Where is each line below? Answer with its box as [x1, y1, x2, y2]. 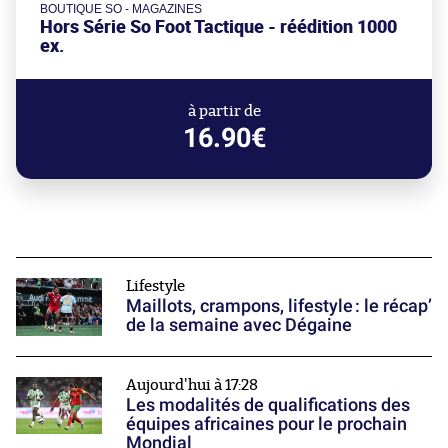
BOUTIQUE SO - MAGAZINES [40, 2, 202, 17]
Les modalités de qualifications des [126, 393, 410, 415]
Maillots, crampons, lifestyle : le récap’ [126, 295, 432, 317]
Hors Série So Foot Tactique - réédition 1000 [40, 15, 397, 39]
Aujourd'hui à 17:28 [126, 377, 258, 393]
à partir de [187, 104, 261, 120]
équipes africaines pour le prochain [126, 412, 407, 434]
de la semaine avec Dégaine [126, 314, 352, 336]
